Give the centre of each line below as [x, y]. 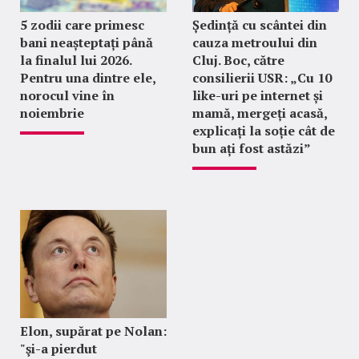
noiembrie [52, 113]
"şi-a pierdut [58, 349]
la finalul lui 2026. [76, 60]
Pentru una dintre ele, [88, 78]
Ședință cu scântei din [259, 25]
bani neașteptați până [87, 42]
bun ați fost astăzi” [251, 148]
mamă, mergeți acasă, [259, 113]
